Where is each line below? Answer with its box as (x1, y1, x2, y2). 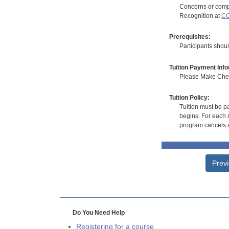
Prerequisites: (169, 33, 211, 41)
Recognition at (179, 12, 221, 19)
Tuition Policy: (169, 94, 210, 102)
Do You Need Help (72, 209, 125, 217)
